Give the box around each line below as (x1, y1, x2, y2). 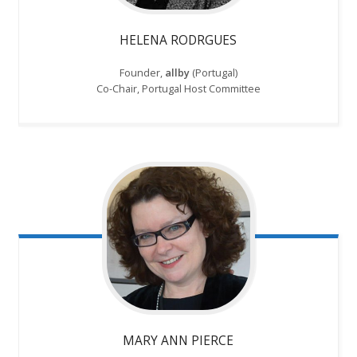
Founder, (119, 65, 165, 80)
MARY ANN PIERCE (123, 331, 234, 349)
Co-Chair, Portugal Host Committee (96, 81, 261, 96)
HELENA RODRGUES (120, 31, 237, 49)
